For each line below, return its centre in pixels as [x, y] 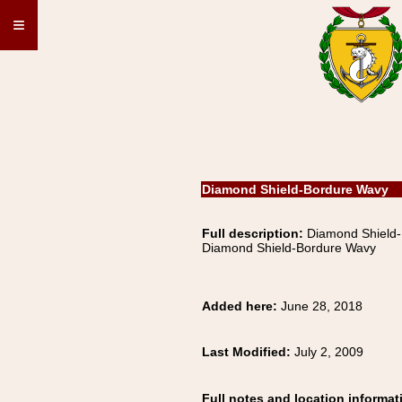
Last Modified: [248, 352]
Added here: [241, 306]
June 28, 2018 [322, 306]
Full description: [253, 233]
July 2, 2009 [329, 352]
